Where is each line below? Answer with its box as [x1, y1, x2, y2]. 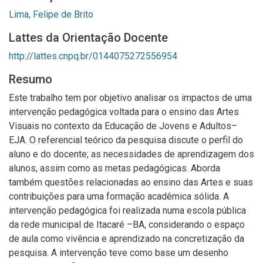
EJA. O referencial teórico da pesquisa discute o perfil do [9, 134, 243, 146]
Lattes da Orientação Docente [9, 31, 168, 45]
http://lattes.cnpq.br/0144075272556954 [9, 50, 177, 62]
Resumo [9, 72, 52, 86]
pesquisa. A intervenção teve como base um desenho [9, 247, 228, 258]
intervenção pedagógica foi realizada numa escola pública [9, 205, 246, 216]
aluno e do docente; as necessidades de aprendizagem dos [9, 149, 254, 160]
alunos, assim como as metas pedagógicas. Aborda [9, 163, 220, 174]
